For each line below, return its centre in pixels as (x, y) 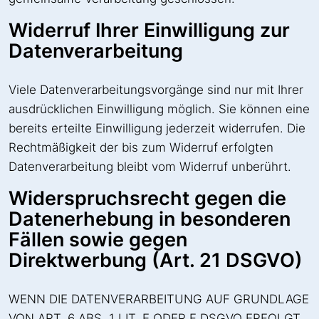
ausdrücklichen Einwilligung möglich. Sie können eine (159, 109)
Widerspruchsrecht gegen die (147, 198)
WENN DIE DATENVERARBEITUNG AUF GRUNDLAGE (159, 299)
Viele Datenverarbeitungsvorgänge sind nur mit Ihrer (156, 89)
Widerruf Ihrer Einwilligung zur (149, 30)
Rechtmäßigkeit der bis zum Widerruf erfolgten (141, 147)
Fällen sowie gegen (98, 239)
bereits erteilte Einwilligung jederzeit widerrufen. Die (157, 128)
